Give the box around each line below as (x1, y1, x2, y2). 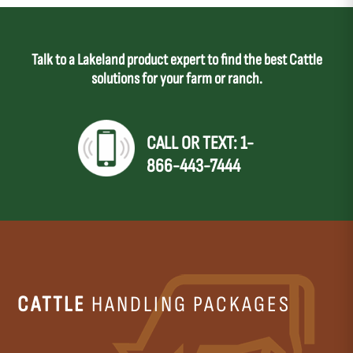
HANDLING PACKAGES (86, 292, 292, 318)
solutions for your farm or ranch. (91, 69, 262, 89)
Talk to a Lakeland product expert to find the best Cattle (31, 50, 322, 70)
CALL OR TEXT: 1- (147, 132, 254, 155)
